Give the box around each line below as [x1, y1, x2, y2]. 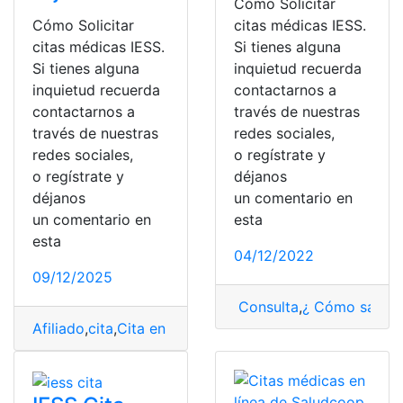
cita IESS [205, 319, 265, 337]
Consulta [234, 298, 299, 316]
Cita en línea [117, 319, 201, 337]
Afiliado [32, 319, 85, 337]
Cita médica [269, 319, 351, 337]
